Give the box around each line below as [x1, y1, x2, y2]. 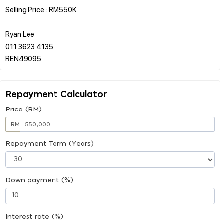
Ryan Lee [5, 28, 34, 39]
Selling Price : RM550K [5, 4, 77, 14]
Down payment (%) [5, 176, 73, 184]
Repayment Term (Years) [5, 140, 94, 147]
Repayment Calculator [5, 90, 107, 99]
